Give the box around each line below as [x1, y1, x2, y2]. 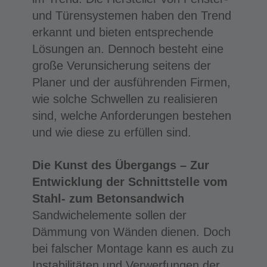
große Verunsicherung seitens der [32, 58, 211, 72]
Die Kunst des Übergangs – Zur [32, 158, 209, 172]
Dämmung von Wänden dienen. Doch [32, 225, 231, 238]
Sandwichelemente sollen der [32, 208, 187, 222]
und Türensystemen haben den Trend [32, 8, 231, 22]
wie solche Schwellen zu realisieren [32, 92, 218, 105]
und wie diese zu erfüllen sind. [32, 125, 191, 139]
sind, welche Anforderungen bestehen [32, 108, 231, 122]
